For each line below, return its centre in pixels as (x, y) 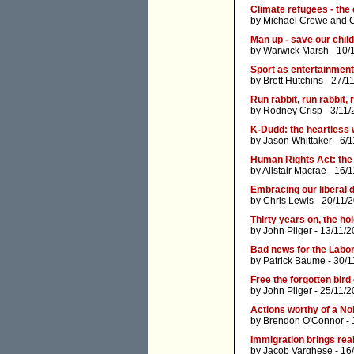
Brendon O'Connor (303, 321)
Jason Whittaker (298, 141)
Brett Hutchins (293, 81)
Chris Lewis (288, 201)
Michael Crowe (296, 21)
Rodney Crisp (293, 111)
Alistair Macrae (294, 171)
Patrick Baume (294, 261)
